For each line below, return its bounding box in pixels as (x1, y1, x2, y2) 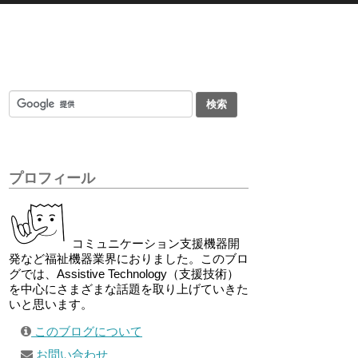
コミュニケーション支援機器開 (69, 237, 240, 251)
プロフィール (9, 170, 95, 187)
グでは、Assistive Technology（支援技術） (9, 267, 239, 281)
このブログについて (31, 324, 143, 339)
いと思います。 (9, 297, 93, 312)
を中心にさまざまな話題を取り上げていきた (9, 282, 249, 296)
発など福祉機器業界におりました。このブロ (9, 252, 249, 266)
